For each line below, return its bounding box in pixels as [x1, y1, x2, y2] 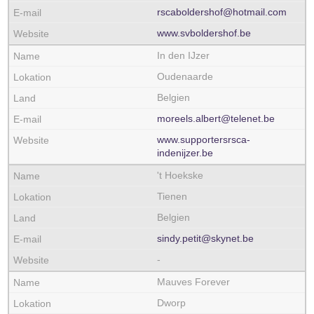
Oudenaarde [157, 71, 213, 82]
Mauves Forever [157, 276, 230, 287]
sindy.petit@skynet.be [157, 233, 254, 244]
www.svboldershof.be [157, 27, 251, 39]
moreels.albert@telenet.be [157, 113, 275, 124]
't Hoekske [157, 170, 203, 181]
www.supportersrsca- [157, 134, 250, 145]
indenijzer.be [157, 147, 213, 158]
